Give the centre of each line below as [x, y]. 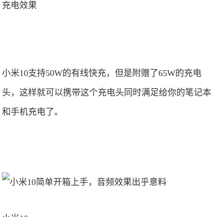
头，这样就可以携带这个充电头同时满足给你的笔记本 [107, 93]
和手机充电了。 [33, 112]
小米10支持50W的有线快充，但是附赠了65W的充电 [102, 73]
